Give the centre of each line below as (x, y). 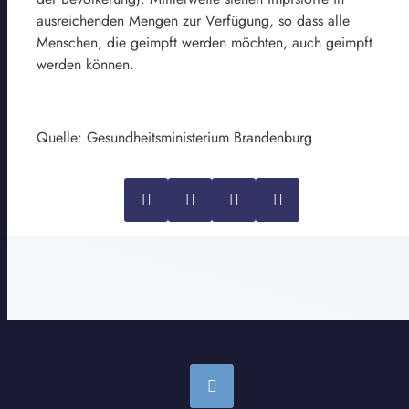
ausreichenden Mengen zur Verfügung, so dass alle (193, 20)
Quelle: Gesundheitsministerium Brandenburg (174, 137)
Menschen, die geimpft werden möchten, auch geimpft (204, 42)
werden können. (85, 64)
